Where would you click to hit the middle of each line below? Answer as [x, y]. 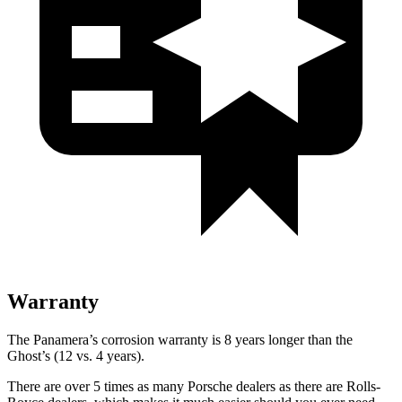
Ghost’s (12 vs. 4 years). [76, 355]
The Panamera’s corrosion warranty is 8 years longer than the [180, 339]
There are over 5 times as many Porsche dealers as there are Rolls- [194, 386]
